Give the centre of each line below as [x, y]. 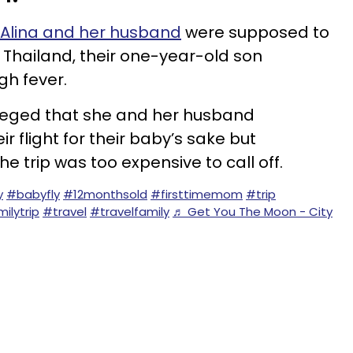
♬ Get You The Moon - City [253, 212]
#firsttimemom [197, 194]
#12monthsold [105, 194]
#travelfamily [130, 212]
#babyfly [33, 194]
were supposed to [255, 32]
